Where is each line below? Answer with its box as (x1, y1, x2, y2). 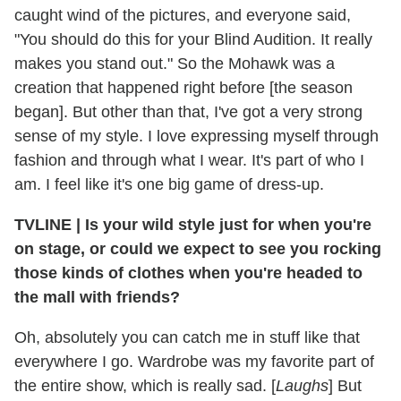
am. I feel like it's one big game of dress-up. (14, 175, 324, 193)
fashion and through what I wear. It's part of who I (14, 150, 364, 169)
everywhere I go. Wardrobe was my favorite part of (14, 352, 374, 371)
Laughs (276, 376, 328, 395)
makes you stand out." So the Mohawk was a (14, 54, 335, 73)
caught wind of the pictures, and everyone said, (14, 5, 351, 24)
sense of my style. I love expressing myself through (14, 126, 379, 145)
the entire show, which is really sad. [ (14, 376, 276, 395)
